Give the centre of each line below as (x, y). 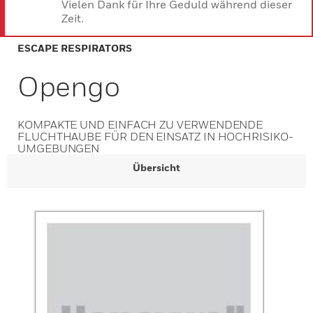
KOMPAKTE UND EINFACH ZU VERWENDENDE (140, 124)
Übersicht (156, 167)
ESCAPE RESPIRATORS (75, 48)
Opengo (69, 86)
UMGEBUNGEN (59, 148)
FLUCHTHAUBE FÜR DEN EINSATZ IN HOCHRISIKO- (155, 136)
